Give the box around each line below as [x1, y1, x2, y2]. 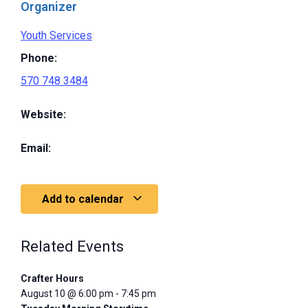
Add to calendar [41, 192, 126, 206]
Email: [21, 141, 51, 155]
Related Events [21, 237, 124, 255]
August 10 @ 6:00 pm [21, 287, 113, 299]
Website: [21, 107, 66, 121]
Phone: [21, 51, 57, 65]
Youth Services [21, 28, 92, 42]
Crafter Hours [21, 272, 84, 284]
